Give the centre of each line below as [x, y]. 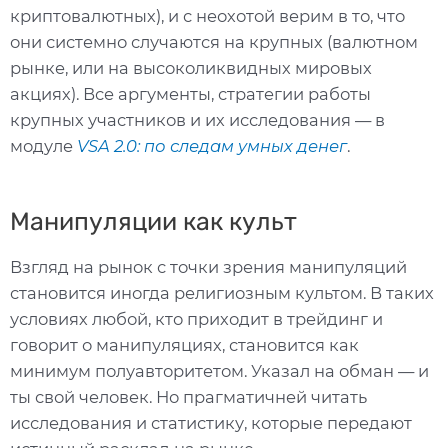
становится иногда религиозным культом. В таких [222, 292]
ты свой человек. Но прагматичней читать [188, 396]
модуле [43, 146]
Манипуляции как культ [153, 221]
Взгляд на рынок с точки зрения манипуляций [208, 266]
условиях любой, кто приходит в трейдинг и [196, 318]
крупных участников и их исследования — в [197, 120]
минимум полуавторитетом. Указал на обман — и [219, 370]
